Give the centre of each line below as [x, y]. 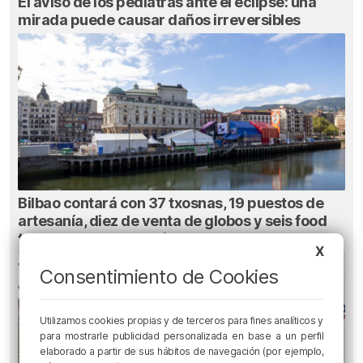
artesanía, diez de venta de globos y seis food [172, 221]
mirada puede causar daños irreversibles [159, 20]
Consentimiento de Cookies [159, 276]
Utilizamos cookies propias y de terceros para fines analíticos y [181, 320]
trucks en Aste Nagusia [96, 239]
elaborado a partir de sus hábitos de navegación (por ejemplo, [181, 351]
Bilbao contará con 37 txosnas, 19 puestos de [171, 203]
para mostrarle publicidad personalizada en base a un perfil [181, 335]
